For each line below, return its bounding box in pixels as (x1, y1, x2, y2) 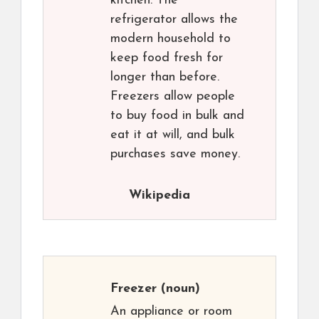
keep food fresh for (110, 51, 223, 66)
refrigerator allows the (110, 13, 238, 27)
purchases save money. (110, 147, 240, 162)
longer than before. (110, 70, 219, 85)
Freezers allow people (110, 90, 235, 104)
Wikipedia (129, 189, 190, 203)
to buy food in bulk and (110, 109, 244, 123)
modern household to (110, 32, 231, 46)
